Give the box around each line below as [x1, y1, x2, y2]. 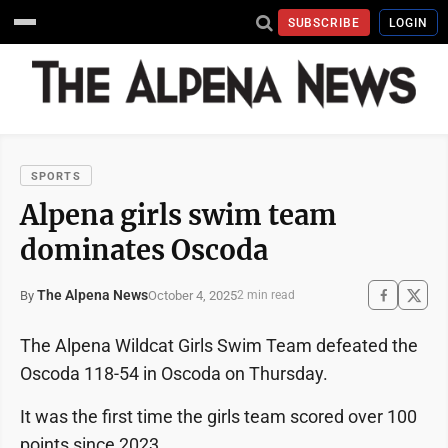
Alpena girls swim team [20, 198, 337, 232]
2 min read [237, 288, 295, 302]
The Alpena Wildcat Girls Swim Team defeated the [20, 335, 418, 356]
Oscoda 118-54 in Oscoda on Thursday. [20, 363, 328, 384]
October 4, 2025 [148, 287, 237, 303]
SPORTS [31, 170, 81, 183]
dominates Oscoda [20, 233, 268, 267]
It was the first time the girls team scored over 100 [20, 406, 417, 427]
